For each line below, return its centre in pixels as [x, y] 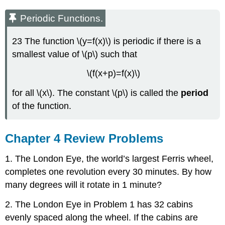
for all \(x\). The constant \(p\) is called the [97, 93]
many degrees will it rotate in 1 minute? [84, 185]
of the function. [42, 106]
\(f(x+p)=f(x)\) [114, 74]
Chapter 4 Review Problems [84, 138]
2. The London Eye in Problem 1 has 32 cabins [99, 204]
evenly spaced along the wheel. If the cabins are [102, 217]
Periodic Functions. [62, 18]
